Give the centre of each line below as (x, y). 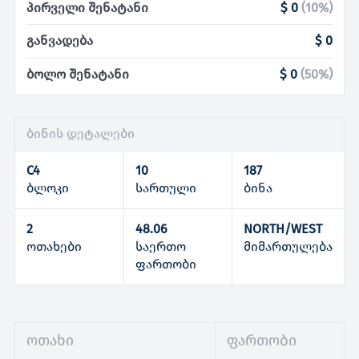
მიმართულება (288, 246)
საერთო (160, 246)
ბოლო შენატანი (78, 74)
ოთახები (54, 246)
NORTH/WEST (282, 228)
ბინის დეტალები (81, 134)
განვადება (60, 41)
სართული (165, 188)
